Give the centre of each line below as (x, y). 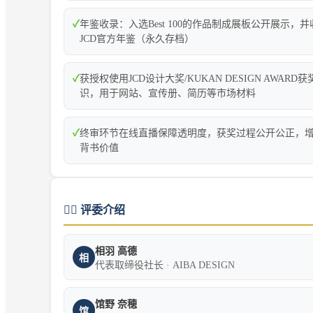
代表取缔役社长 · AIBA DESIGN (165, 265)
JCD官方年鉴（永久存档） (137, 39)
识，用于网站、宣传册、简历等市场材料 (168, 94)
